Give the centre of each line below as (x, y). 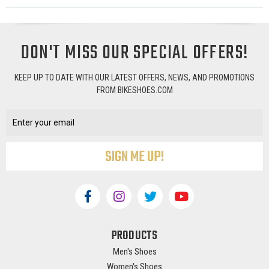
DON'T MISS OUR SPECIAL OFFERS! (134, 53)
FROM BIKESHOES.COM (134, 90)
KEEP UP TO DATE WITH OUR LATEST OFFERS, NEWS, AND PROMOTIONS (134, 77)
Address (23, 116)
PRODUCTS (134, 236)
